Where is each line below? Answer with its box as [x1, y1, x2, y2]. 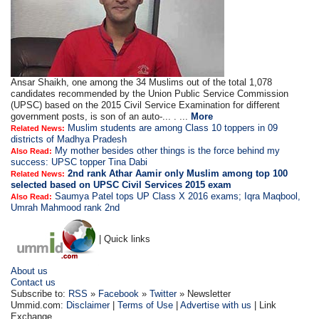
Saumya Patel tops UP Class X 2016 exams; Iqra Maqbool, [55, 191, 301, 202]
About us [11, 266, 48, 276]
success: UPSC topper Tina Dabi [11, 157, 148, 167]
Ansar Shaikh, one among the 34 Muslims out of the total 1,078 [11, 77, 273, 88]
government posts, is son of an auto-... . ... [11, 111, 192, 122]
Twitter [150, 288, 177, 299]
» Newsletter [177, 288, 231, 299]
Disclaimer [66, 300, 110, 310]
